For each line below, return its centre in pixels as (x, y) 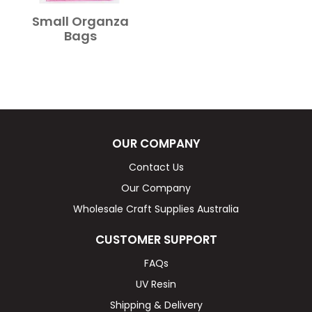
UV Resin (156, 284)
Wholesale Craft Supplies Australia (156, 209)
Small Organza (80, 22)
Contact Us (156, 167)
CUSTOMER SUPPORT (156, 240)
